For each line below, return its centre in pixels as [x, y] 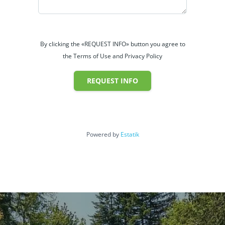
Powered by [103, 134]
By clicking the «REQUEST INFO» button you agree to [113, 44]
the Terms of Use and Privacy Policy [113, 56]
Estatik [130, 134]
